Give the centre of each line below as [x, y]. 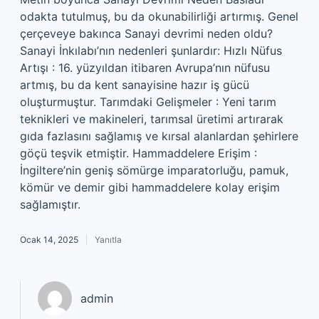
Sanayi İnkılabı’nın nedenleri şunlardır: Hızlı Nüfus [151, 51]
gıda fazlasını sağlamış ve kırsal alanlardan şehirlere [159, 136]
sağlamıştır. [50, 204]
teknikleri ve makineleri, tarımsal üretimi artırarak [152, 119]
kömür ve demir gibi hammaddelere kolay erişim [150, 187]
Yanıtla [108, 240]
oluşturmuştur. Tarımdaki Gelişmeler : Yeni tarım [148, 102]
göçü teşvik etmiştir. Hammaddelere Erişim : [138, 153]
